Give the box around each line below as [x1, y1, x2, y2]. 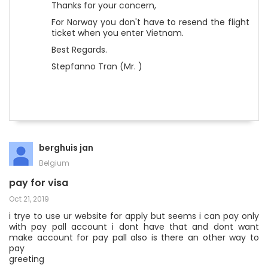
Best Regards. [51, 44, 107, 56]
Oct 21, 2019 [9, 194, 49, 204]
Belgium [39, 158, 69, 168]
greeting [9, 253, 44, 265]
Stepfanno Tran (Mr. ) [51, 60, 142, 72]
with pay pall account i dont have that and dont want [9, 221, 259, 233]
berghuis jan [39, 142, 93, 154]
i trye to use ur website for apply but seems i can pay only [9, 210, 259, 222]
